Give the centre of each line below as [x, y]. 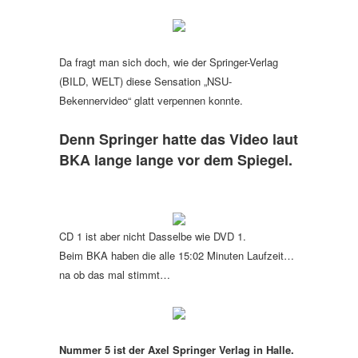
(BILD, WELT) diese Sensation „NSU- [145, 81]
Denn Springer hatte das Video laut [179, 139]
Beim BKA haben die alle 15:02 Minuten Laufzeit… [177, 255]
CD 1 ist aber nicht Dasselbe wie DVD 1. [153, 236]
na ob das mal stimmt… [115, 274]
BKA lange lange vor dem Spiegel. [176, 160]
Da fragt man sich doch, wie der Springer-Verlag [169, 62]
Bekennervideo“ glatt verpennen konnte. [151, 100]
